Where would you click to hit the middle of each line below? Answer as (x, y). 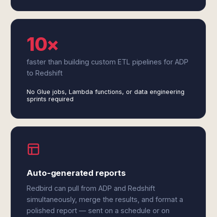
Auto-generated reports (76, 173)
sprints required (50, 99)
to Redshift (45, 73)
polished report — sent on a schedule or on (98, 210)
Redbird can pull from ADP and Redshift (91, 188)
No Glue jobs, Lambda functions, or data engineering (106, 92)
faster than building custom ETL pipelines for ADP (108, 62)
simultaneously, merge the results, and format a (105, 199)
